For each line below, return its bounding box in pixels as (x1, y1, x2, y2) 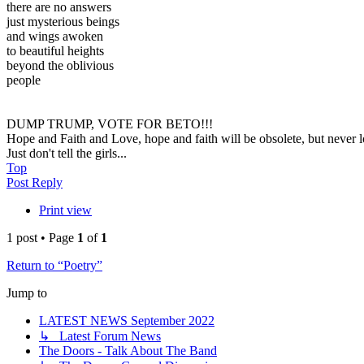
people (6, 73, 41, 88)
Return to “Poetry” (6, 258, 102, 273)
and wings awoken (6, 29, 103, 44)
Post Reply (6, 175, 63, 190)
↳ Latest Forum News (39, 329, 161, 344)
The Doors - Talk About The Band (39, 344, 217, 358)
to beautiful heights (6, 44, 104, 58)
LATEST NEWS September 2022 (39, 314, 214, 328)
